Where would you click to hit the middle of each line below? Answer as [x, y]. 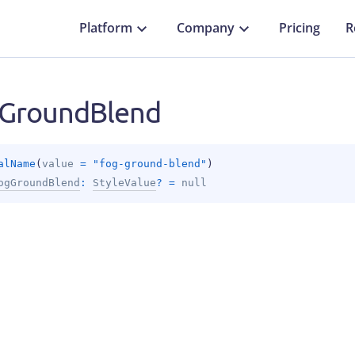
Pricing [300, 28]
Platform [106, 28]
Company [206, 28]
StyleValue [124, 183]
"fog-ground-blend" [149, 164]
